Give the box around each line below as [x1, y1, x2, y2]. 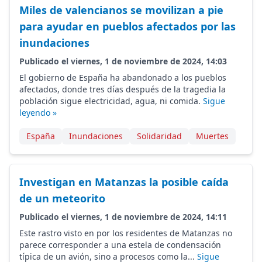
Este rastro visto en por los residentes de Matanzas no [19, 227, 232, 239]
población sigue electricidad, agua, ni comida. [19, 95, 203, 106]
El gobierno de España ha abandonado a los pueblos [19, 72, 226, 83]
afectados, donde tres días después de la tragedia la [19, 84, 226, 95]
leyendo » [19, 107, 57, 118]
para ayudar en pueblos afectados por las [19, 19, 236, 33]
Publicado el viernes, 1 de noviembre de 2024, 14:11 [19, 211, 227, 222]
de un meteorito [19, 191, 105, 205]
